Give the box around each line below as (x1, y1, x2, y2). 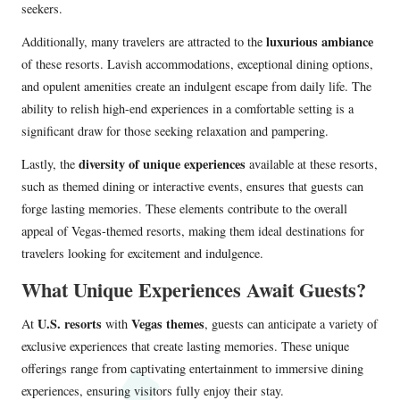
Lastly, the (21, 155, 79, 173)
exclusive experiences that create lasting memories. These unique (21, 337, 349, 355)
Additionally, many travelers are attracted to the (21, 33, 266, 51)
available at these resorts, (246, 155, 378, 173)
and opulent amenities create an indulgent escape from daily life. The (21, 78, 371, 96)
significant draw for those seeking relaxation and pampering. (21, 122, 329, 140)
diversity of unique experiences (79, 154, 246, 174)
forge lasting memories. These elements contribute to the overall (21, 200, 347, 218)
